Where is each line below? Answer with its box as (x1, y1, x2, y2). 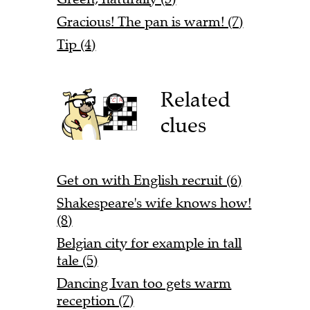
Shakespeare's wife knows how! (57, 194, 252, 212)
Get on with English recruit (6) (57, 172, 242, 190)
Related (161, 86, 231, 113)
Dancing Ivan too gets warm (57, 275, 232, 293)
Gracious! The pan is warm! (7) (57, 12, 244, 30)
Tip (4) (57, 35, 96, 53)
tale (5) (57, 252, 98, 270)
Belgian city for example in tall (57, 235, 242, 253)
